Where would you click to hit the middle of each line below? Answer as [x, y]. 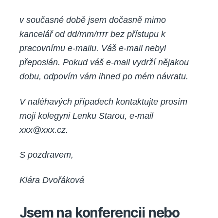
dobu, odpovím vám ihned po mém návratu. [104, 77]
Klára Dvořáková [52, 180]
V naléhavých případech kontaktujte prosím [103, 101]
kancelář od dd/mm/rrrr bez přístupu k [92, 34]
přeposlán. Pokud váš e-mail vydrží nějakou [104, 63]
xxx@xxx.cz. [44, 130]
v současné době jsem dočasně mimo [93, 20]
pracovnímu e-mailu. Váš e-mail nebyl [93, 48]
